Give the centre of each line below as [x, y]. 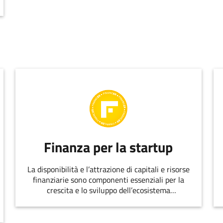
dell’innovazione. [108, 201]
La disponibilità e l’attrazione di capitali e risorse [108, 169]
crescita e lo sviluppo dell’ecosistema [108, 190]
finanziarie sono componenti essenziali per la [108, 180]
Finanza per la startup [109, 147]
